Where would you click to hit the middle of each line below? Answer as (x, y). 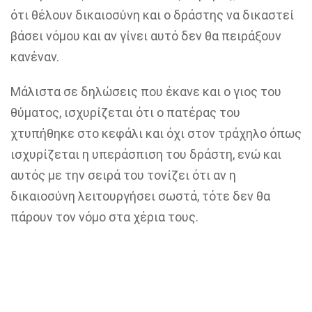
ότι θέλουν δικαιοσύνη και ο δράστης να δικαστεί (152, 15)
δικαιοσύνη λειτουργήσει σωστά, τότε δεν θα (140, 196)
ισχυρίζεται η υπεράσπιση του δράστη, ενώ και (146, 155)
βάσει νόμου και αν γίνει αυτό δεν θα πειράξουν (146, 36)
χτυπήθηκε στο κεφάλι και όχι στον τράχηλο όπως (156, 134)
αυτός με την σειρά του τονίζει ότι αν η (123, 175)
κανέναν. (35, 57)
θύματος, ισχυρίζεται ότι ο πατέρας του (125, 113)
